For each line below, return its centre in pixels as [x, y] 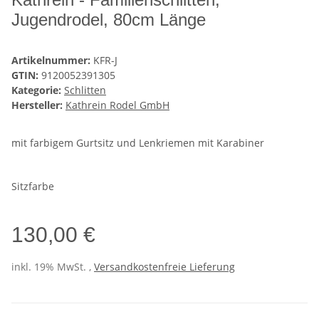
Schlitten [85, 90]
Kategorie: [38, 90]
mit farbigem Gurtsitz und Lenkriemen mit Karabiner [138, 142]
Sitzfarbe [34, 186]
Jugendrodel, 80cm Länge [109, 19]
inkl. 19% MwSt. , [53, 266]
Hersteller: [37, 105]
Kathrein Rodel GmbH [117, 105]
